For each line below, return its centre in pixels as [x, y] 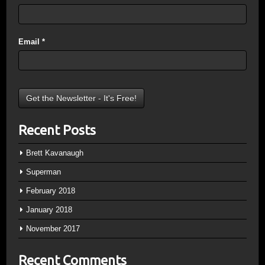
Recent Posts [57, 130]
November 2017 [53, 229]
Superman [43, 172]
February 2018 [51, 191]
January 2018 [49, 210]
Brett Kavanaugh [55, 153]
